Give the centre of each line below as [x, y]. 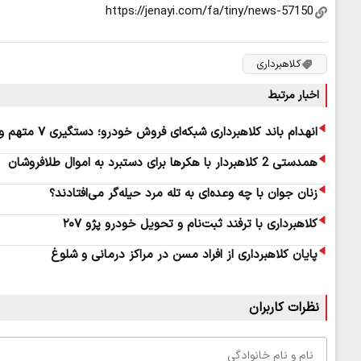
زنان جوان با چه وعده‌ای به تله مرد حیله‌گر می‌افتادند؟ [183, 194]
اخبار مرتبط [294, 96]
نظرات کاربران [284, 308]
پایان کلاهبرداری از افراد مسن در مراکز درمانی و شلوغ [184, 255]
